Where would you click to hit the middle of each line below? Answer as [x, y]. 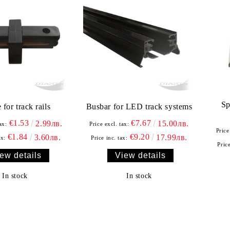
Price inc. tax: [109, 137]
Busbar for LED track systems [139, 107]
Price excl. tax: [109, 123]
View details [140, 156]
